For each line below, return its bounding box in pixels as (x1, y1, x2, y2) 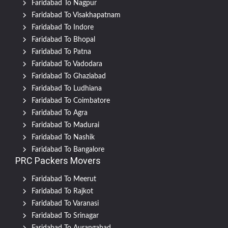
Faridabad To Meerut (32, 176, 96, 183)
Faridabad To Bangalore (32, 146, 104, 154)
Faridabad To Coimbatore (32, 97, 110, 105)
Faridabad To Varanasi (32, 200, 99, 208)
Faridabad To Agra (32, 109, 88, 117)
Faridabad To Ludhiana (32, 85, 102, 93)
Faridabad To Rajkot (32, 188, 93, 195)
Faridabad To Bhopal (32, 36, 95, 44)
